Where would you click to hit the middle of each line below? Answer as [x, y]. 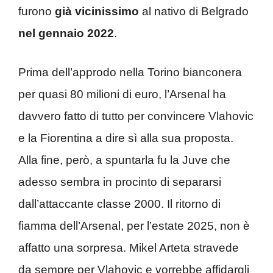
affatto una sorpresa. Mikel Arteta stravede [129, 248]
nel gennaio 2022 [66, 33]
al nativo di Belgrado [194, 11]
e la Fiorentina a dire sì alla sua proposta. [126, 138]
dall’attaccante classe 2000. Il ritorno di [119, 204]
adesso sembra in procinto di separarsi [120, 182]
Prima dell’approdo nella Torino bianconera [130, 72]
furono [37, 11]
